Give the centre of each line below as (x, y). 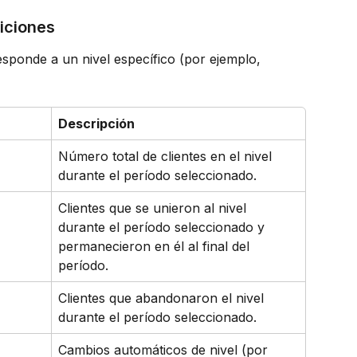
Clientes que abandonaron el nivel (163, 298)
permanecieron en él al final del (156, 247)
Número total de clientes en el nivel (167, 157)
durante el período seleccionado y (163, 228)
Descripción (96, 124)
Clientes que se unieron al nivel (154, 208)
